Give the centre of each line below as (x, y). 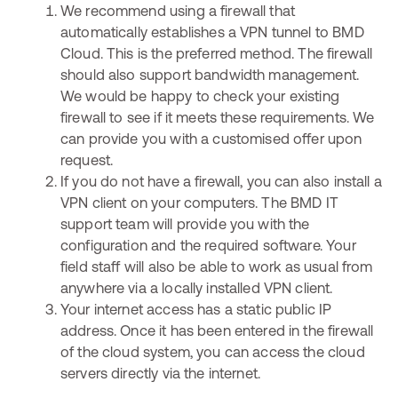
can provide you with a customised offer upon (211, 139)
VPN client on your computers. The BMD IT (199, 203)
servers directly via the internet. (161, 373)
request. (87, 160)
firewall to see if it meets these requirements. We (218, 117)
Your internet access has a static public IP (196, 309)
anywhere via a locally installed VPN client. (197, 288)
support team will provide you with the (185, 224)
